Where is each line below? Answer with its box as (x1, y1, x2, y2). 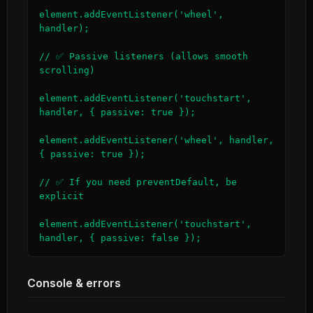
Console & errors (27, 276, 121, 290)
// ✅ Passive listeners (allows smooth (39, 51, 248, 61)
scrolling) (39, 65, 95, 75)
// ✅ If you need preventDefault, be (39, 177, 237, 187)
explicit (39, 191, 84, 201)
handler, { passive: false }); (39, 233, 201, 243)
